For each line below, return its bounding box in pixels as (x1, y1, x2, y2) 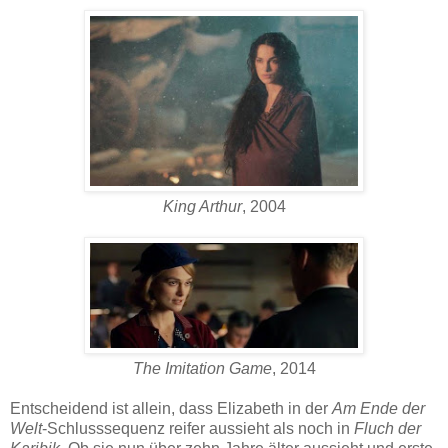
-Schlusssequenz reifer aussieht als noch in (42, 420, 354, 438)
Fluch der (354, 420, 421, 438)
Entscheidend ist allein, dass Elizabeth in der (10, 400, 332, 418)
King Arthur (162, 198, 242, 216)
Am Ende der (332, 400, 425, 418)
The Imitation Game (132, 360, 272, 378)
